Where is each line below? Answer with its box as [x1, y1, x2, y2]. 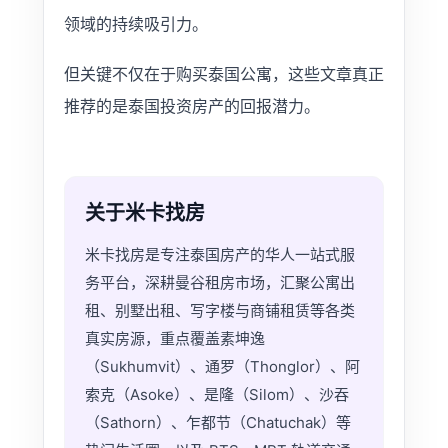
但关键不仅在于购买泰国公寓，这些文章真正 [63, 64, 384, 84]
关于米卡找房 [84, 201, 205, 225]
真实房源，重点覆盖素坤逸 [84, 329, 265, 348]
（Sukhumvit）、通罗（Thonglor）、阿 [84, 357, 360, 376]
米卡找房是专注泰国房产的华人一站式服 [84, 245, 355, 264]
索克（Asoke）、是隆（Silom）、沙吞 [84, 385, 349, 404]
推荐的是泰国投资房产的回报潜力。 [63, 96, 320, 116]
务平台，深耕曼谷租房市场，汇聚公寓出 [84, 273, 355, 292]
